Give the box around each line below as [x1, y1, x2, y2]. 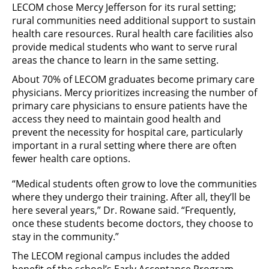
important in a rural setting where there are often [12, 139, 237, 152]
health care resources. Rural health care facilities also [12, 27, 253, 40]
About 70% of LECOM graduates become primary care [12, 73, 255, 86]
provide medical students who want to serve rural [12, 40, 237, 53]
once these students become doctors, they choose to [12, 217, 253, 230]
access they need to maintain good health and [12, 112, 221, 125]
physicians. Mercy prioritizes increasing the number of [12, 86, 257, 99]
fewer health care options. [12, 152, 130, 165]
